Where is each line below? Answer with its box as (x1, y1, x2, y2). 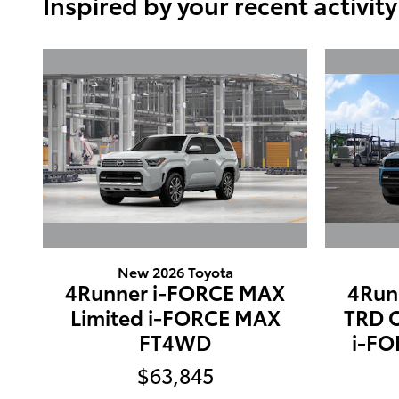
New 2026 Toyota (117, 260, 233, 281)
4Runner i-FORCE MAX (65, 276, 285, 306)
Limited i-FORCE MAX (69, 301, 281, 331)
